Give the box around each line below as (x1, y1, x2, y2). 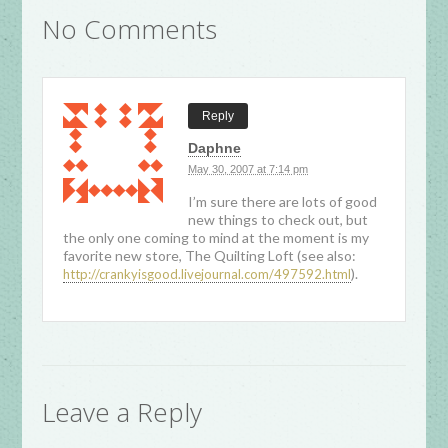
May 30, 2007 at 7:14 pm (188, 163, 309, 175)
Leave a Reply (42, 394, 203, 430)
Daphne (188, 140, 242, 156)
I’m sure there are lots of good (188, 193, 378, 210)
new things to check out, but (188, 211, 369, 228)
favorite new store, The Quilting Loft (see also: (63, 247, 357, 264)
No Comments (42, 11, 218, 47)
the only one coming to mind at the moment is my (63, 229, 370, 246)
